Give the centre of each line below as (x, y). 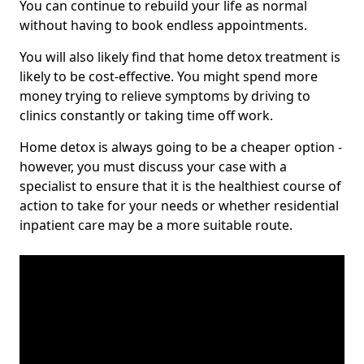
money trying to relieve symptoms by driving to (165, 96)
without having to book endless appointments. (163, 26)
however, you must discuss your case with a (153, 167)
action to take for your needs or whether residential (179, 206)
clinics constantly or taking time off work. (146, 116)
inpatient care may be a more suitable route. (156, 225)
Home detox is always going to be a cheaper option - (181, 147)
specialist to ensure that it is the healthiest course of (180, 186)
